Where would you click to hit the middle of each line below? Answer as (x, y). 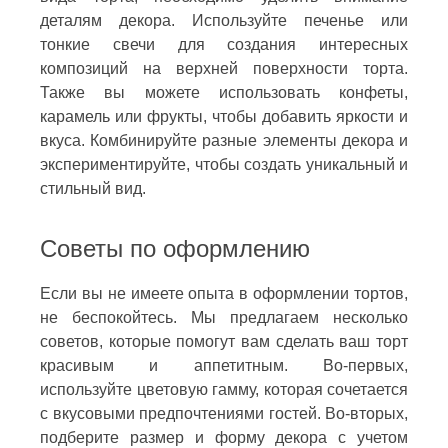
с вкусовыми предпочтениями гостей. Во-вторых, (224, 413)
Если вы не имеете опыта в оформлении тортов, (224, 293)
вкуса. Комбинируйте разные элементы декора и (224, 140)
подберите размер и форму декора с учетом (224, 437)
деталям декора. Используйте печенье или (224, 20)
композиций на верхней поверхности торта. (224, 68)
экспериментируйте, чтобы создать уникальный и (224, 164)
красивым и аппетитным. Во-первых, (224, 365)
